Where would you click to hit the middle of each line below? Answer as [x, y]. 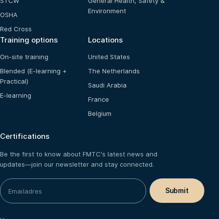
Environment [107, 11]
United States [109, 57]
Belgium [100, 114]
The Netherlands [114, 71]
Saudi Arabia [107, 85]
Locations [105, 40]
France [99, 99]
